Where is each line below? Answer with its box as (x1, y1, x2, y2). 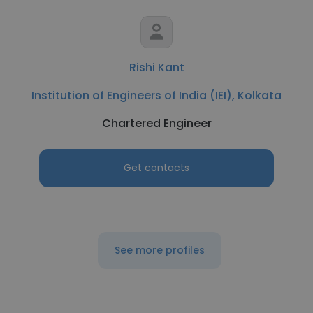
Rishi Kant (129, 59, 184, 75)
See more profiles (114, 243, 205, 257)
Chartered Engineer (101, 115, 212, 131)
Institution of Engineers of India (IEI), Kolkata (31, 87, 282, 103)
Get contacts (124, 161, 189, 175)
